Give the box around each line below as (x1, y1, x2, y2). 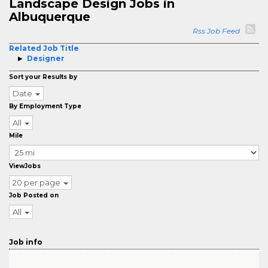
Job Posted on (9, 191, 59, 199)
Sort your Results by (9, 73, 77, 81)
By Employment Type (9, 102, 81, 110)
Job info (9, 237, 42, 246)
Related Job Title (9, 44, 79, 53)
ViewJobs (9, 162, 41, 170)
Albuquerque (9, 10, 90, 24)
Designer (27, 54, 65, 63)
